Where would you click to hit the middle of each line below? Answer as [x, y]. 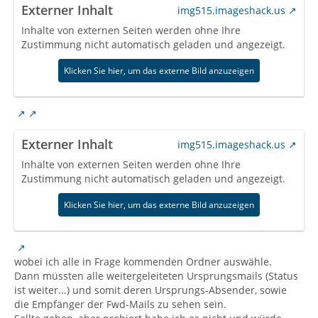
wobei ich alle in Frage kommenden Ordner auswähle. [143, 262]
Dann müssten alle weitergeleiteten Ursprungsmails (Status [156, 276]
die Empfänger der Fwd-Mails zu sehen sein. [120, 304]
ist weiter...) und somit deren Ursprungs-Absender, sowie [150, 290]
